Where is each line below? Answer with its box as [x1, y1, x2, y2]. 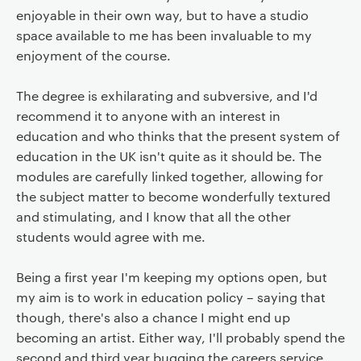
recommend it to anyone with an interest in [15, 107, 280, 124]
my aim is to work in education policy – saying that [15, 288, 326, 305]
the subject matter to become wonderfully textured [15, 188, 330, 205]
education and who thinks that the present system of [15, 127, 340, 144]
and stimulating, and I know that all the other [15, 208, 291, 225]
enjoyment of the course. [15, 47, 171, 64]
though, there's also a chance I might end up [15, 309, 290, 326]
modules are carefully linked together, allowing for [15, 168, 323, 185]
